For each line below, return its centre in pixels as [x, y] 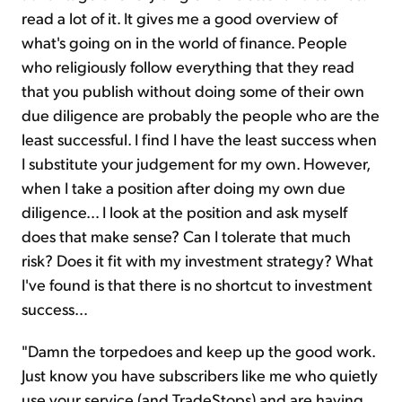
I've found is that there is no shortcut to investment [197, 284]
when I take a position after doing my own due [184, 188]
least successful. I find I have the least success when [199, 139]
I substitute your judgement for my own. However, [196, 163]
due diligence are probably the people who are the [201, 115]
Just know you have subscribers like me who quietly [200, 375]
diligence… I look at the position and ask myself [184, 212]
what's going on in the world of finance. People [184, 42]
